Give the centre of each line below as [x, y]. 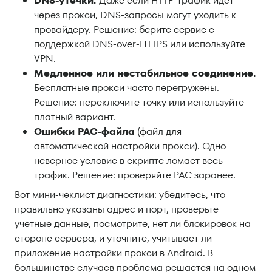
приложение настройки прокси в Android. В [114, 253]
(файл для [158, 132]
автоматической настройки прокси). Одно [130, 146]
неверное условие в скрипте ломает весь [128, 161]
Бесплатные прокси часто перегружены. [127, 88]
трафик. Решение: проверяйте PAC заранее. [135, 175]
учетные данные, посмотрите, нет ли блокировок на [133, 224]
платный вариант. [75, 117]
